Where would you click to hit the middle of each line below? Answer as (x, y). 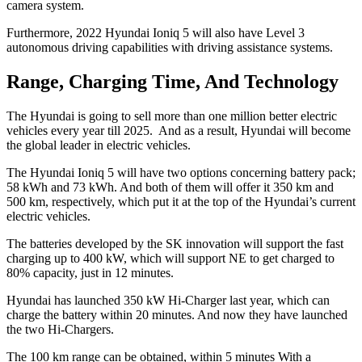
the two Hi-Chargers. (60, 329)
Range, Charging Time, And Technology (173, 81)
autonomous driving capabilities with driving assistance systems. (170, 47)
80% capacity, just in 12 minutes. (90, 272)
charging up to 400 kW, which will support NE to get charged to (170, 258)
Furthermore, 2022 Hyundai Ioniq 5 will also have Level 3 (156, 32)
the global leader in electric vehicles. (99, 145)
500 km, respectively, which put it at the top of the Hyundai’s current (181, 201)
